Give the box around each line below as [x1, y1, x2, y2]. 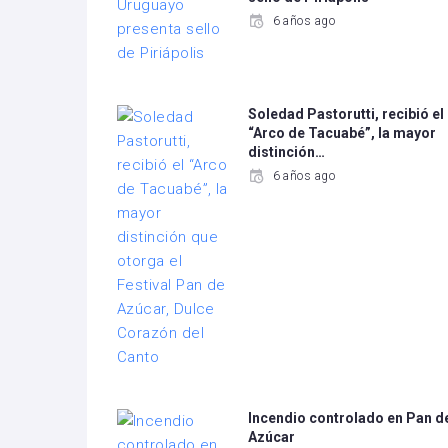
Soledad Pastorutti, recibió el [248, 106, 445, 122]
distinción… [248, 144, 326, 160]
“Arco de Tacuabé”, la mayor [248, 125, 437, 141]
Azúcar [248, 429, 296, 445]
